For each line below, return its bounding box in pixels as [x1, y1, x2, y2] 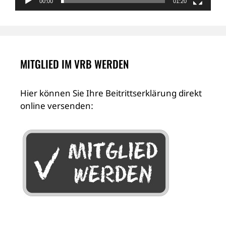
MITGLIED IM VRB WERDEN [20, 56, 129, 72]
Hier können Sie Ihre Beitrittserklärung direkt [20, 87, 202, 99]
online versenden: [20, 100, 93, 112]
